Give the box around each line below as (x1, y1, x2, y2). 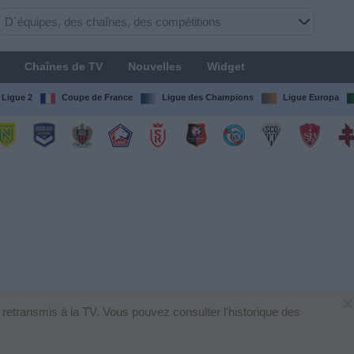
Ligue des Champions (161, 92, 254, 102)
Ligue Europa (282, 92, 339, 102)
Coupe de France (61, 92, 133, 102)
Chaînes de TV (24, 60, 103, 73)
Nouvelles (127, 60, 182, 73)
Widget (206, 60, 245, 73)
